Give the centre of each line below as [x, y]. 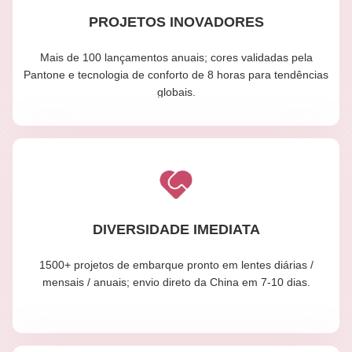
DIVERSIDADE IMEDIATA [176, 229]
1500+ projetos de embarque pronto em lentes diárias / [176, 264]
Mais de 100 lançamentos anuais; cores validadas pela [176, 57]
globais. [176, 92]
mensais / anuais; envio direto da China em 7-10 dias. [176, 282]
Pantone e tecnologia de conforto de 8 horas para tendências [176, 74]
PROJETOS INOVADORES [176, 22]
